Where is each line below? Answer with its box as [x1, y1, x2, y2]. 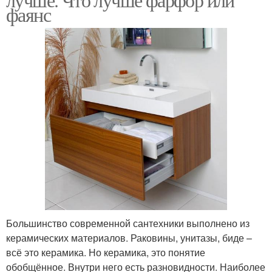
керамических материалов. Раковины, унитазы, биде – [6, 231, 252, 245]
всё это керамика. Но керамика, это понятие [6, 245, 205, 259]
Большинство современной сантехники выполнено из [6, 216, 250, 230]
